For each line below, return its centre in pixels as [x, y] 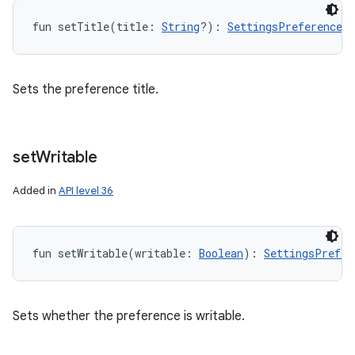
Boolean [221, 253]
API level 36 [86, 191]
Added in [36, 191]
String [181, 27]
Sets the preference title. [86, 90]
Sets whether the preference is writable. [129, 316]
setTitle [84, 27]
